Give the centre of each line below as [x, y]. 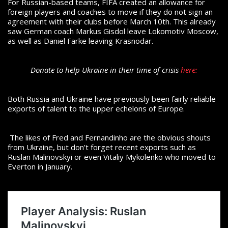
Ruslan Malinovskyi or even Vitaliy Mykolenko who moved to [112, 157]
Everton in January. [40, 167]
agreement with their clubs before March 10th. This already [112, 22]
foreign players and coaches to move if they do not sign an [110, 12]
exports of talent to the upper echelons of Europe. [96, 109]
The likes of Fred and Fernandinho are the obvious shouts [109, 138]
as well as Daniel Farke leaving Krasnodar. [81, 41]
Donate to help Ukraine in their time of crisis [106, 70]
